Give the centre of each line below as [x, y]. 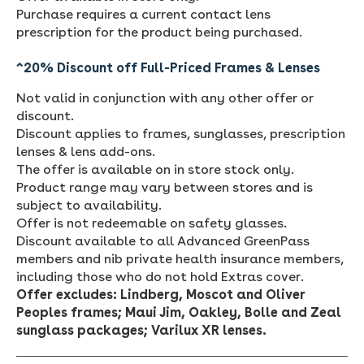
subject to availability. [89, 205]
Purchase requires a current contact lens [143, 14]
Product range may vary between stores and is [165, 187]
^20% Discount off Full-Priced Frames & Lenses [168, 67]
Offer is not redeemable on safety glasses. [152, 223]
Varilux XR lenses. [208, 330]
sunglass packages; [84, 330]
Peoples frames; [71, 312]
